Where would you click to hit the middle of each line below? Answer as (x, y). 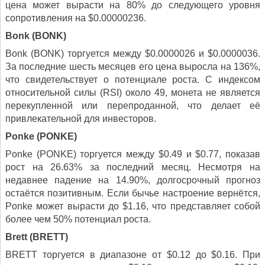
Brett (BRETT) (37, 237)
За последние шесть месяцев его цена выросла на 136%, (133, 67)
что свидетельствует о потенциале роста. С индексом (133, 80)
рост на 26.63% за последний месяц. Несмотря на (133, 167)
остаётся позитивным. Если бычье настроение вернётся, (133, 193)
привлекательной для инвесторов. (81, 119)
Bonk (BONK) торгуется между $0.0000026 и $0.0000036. (133, 54)
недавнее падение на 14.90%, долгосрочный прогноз (133, 180)
